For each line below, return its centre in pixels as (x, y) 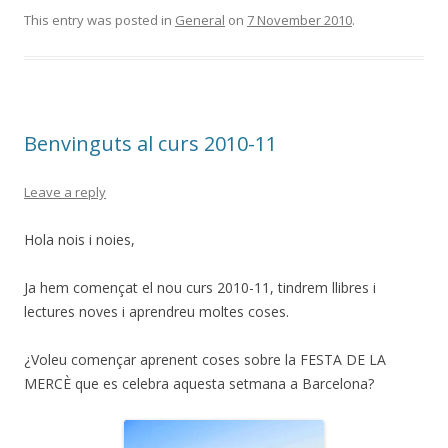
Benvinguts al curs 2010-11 (150, 143)
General (200, 19)
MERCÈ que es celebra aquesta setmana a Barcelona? (199, 383)
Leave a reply (65, 191)
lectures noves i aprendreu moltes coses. (156, 311)
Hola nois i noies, (79, 239)
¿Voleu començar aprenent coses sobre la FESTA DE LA (205, 359)
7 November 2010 (299, 19)
